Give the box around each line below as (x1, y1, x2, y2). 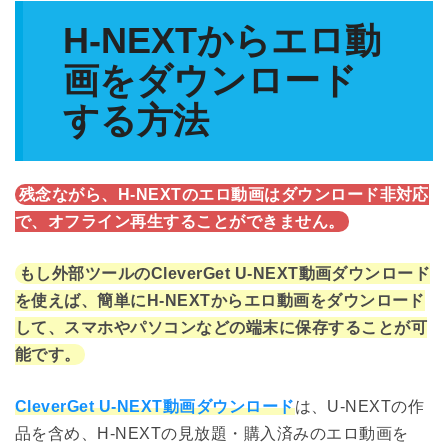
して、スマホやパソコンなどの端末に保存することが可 (15, 319, 427, 337)
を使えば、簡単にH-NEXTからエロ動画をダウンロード (15, 292, 425, 310)
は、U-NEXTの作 (294, 398, 425, 416)
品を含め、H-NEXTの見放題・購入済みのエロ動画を (15, 425, 409, 443)
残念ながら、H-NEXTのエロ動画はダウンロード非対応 (19, 186, 429, 204)
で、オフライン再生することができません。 (15, 213, 345, 231)
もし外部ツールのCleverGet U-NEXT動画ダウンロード (19, 265, 431, 283)
